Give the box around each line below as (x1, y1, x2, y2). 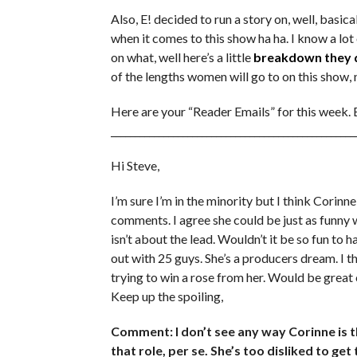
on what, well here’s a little (111, 49, 254, 65)
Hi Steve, (111, 158, 160, 173)
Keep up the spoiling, (111, 288, 224, 304)
